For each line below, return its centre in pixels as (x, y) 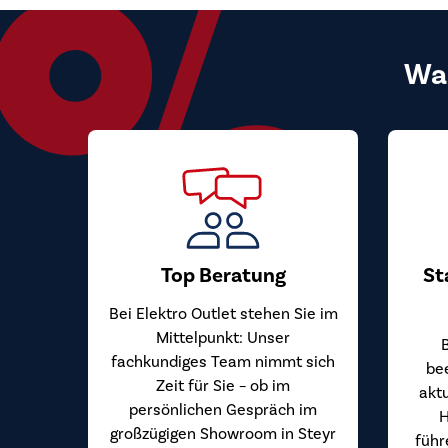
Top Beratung (223, 275)
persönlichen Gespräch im (223, 409)
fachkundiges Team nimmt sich (223, 361)
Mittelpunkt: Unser (223, 337)
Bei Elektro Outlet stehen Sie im (223, 313)
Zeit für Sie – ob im (223, 385)
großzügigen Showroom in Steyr (223, 433)
